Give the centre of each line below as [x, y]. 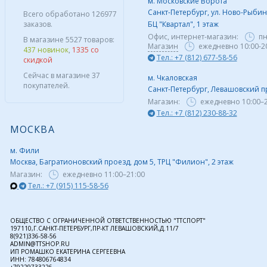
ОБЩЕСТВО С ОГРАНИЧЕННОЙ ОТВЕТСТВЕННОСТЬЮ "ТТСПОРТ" [108, 220]
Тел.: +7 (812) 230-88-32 [197, 113]
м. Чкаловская [172, 77]
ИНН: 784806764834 [40, 259]
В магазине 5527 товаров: [69, 39]
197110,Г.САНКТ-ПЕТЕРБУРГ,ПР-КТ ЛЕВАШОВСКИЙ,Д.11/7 [94, 228]
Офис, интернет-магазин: [194, 36]
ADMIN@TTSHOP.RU [40, 243]
